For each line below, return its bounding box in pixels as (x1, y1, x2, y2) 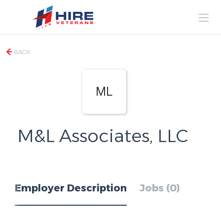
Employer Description (15, 182, 127, 194)
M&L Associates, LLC (17, 125, 188, 147)
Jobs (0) (140, 182, 180, 194)
